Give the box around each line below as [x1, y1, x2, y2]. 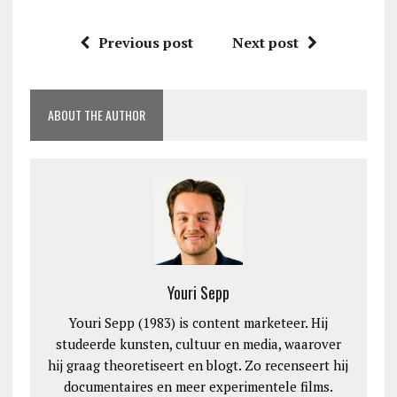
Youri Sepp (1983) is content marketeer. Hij [68, 313, 329, 331]
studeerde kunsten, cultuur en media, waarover [55, 334, 341, 353]
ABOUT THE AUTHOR [47, 105, 145, 124]
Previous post [97, 32, 193, 52]
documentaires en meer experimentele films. [63, 377, 333, 395]
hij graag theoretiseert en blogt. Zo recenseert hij [48, 355, 349, 374]
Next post [231, 32, 299, 52]
